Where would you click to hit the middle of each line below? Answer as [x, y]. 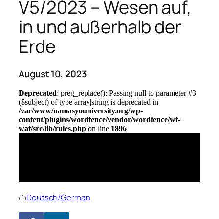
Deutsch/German [58, 197]
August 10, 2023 [53, 74]
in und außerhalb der [100, 27]
